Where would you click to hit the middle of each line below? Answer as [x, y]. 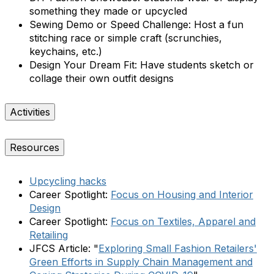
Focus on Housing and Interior [182, 194]
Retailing [49, 235]
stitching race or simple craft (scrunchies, [126, 38]
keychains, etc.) [66, 51]
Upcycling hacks [68, 181]
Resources [35, 147]
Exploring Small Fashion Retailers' [178, 248]
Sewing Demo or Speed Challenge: [110, 24]
